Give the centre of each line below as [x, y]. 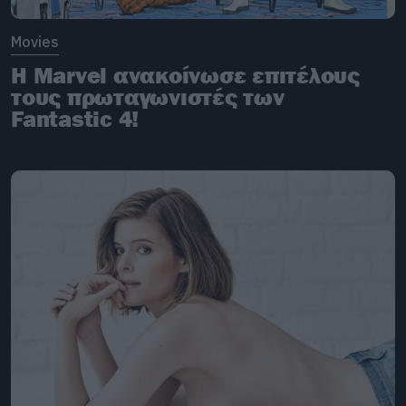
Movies [35, 41]
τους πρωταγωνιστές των [148, 97]
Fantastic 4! [75, 118]
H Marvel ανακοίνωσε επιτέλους [185, 75]
